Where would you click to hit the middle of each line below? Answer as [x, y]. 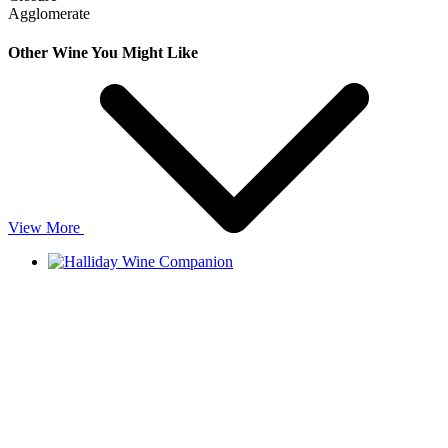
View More [44, 228]
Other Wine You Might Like [103, 52]
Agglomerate [49, 13]
